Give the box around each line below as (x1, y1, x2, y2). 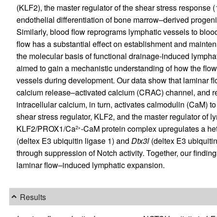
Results (19, 191, 46, 202)
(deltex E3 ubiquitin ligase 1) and (16, 135, 131, 146)
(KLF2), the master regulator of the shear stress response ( (16, 1, 215, 13)
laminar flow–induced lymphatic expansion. (16, 159, 165, 170)
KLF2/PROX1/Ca (16, 123, 76, 134)
